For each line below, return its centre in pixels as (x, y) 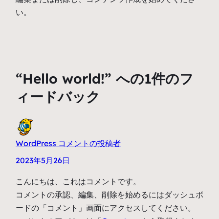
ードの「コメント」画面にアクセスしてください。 (106, 208)
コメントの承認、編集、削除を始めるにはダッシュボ (109, 194)
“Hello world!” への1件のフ (105, 79)
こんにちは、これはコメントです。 (78, 181)
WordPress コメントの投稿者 (68, 143)
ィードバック (58, 97)
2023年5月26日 (43, 160)
